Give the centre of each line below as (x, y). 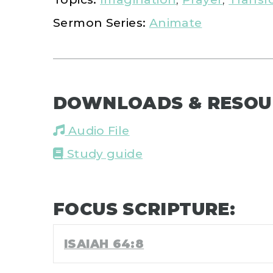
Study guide (103, 153)
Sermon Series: (100, 23)
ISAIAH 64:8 (104, 243)
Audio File (97, 130)
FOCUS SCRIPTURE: (144, 209)
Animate (175, 23)
